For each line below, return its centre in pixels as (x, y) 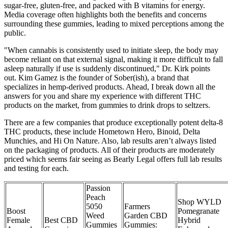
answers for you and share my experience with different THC (103, 96)
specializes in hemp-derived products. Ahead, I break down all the (110, 87)
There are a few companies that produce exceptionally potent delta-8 (113, 122)
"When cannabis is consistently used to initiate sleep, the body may (111, 50)
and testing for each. (36, 168)
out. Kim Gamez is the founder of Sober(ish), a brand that (96, 77)
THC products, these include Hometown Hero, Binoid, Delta (102, 131)
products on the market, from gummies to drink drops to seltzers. (107, 105)
